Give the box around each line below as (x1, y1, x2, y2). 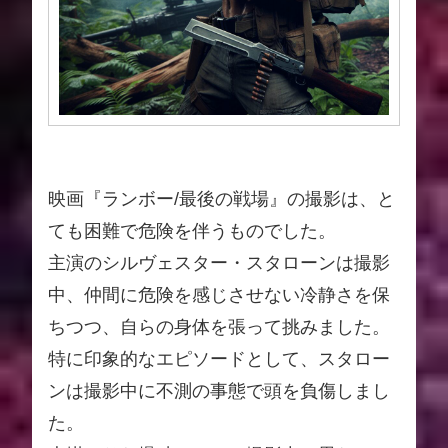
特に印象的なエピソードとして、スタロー (48, 348, 390, 369)
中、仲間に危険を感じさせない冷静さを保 (48, 284, 390, 305)
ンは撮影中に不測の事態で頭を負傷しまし (48, 380, 390, 401)
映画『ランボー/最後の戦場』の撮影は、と (48, 188, 395, 209)
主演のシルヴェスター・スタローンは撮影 (48, 252, 390, 273)
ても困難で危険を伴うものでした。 (48, 220, 336, 241)
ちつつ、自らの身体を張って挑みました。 (48, 316, 390, 337)
